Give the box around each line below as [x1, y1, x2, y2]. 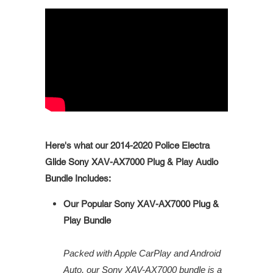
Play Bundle [63, 215, 111, 226]
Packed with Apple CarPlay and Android [63, 248, 221, 259]
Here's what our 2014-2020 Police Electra [45, 140, 210, 151]
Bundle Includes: [45, 173, 111, 184]
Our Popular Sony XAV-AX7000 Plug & [63, 199, 219, 210]
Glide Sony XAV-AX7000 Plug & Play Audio [45, 157, 218, 168]
